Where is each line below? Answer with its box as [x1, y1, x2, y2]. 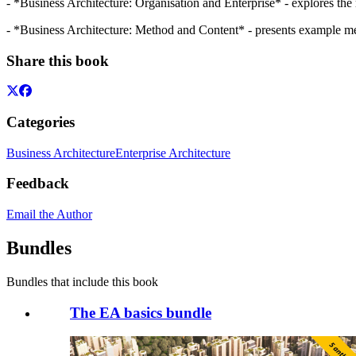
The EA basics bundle [70, 304, 211, 321]
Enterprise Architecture [115, 145, 230, 160]
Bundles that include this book [6, 274, 158, 288]
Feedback [6, 175, 69, 192]
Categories [6, 114, 75, 130]
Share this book [6, 52, 109, 69]
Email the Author [6, 207, 92, 222]
